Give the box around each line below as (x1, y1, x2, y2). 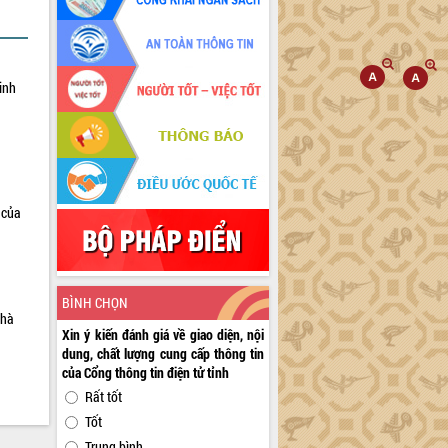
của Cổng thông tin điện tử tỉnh (62, 363, 230, 383)
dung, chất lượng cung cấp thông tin (62, 344, 265, 364)
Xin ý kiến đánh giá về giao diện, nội (62, 325, 265, 345)
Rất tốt (85, 387, 123, 407)
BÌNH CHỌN (62, 293, 129, 313)
